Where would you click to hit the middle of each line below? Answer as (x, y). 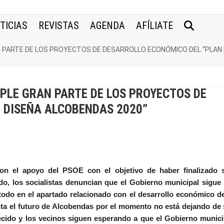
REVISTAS (59, 25)
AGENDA (108, 25)
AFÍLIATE (155, 25)
